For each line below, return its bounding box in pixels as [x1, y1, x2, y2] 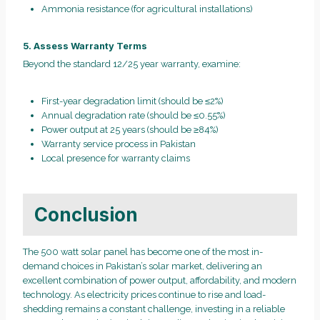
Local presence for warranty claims [41, 153, 190, 164]
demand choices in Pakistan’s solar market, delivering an [23, 260, 262, 271]
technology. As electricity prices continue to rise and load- [23, 289, 266, 300]
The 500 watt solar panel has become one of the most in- [23, 246, 263, 257]
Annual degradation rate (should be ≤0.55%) [41, 110, 226, 121]
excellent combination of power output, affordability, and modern [23, 274, 296, 286]
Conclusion [34, 204, 138, 226]
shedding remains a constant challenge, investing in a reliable [23, 303, 285, 314]
